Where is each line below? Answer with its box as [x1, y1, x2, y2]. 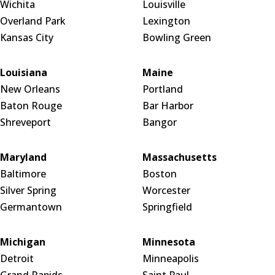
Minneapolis [142, 252, 199, 266]
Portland [142, 82, 183, 96]
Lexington [142, 14, 190, 28]
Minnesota [142, 235, 195, 249]
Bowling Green [142, 31, 211, 45]
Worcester [142, 184, 190, 198]
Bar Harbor [142, 99, 193, 113]
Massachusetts [142, 150, 217, 165]
